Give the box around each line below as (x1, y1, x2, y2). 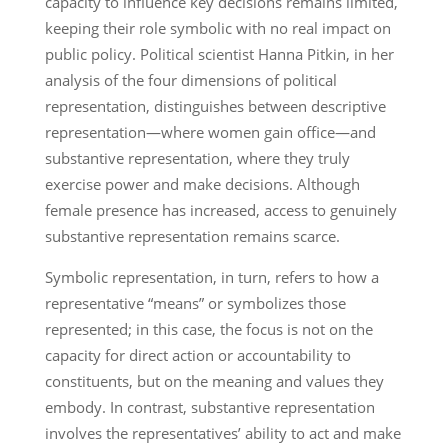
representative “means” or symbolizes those (44, 292, 346, 313)
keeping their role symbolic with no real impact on (44, 17, 391, 38)
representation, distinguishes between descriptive (44, 95, 386, 116)
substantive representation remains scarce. (44, 225, 340, 246)
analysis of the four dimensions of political (44, 69, 337, 90)
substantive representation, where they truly (44, 147, 350, 168)
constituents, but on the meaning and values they (44, 370, 384, 391)
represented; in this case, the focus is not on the (44, 318, 373, 339)
